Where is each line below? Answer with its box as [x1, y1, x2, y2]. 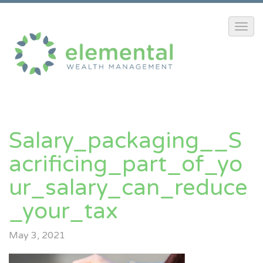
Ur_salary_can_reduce [9, 174, 248, 202]
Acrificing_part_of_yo [9, 151, 242, 178]
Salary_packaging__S [9, 127, 242, 155]
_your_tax [9, 198, 118, 225]
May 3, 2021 [9, 230, 65, 242]
